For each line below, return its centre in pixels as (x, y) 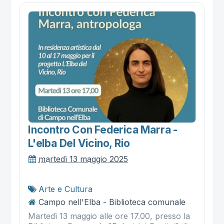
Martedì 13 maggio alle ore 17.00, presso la (109, 216)
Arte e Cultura (65, 189)
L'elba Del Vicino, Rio (79, 143)
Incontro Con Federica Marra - (103, 130)
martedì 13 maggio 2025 (83, 159)
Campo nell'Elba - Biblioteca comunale (112, 202)
